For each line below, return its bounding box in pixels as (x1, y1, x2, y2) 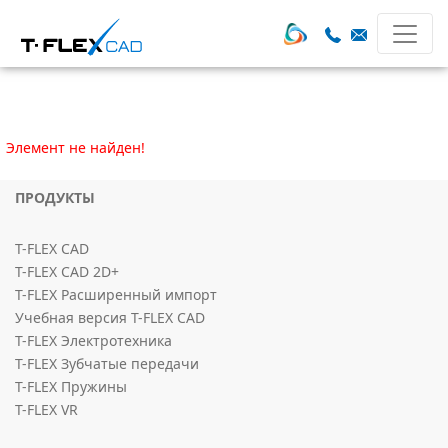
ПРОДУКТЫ (15, 187, 95, 207)
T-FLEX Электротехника (15, 330, 172, 350)
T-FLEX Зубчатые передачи (15, 353, 199, 373)
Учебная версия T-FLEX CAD (15, 307, 205, 327)
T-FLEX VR (15, 399, 78, 419)
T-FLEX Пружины (15, 376, 127, 396)
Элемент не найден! (6, 137, 145, 157)
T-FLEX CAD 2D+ (15, 261, 119, 281)
